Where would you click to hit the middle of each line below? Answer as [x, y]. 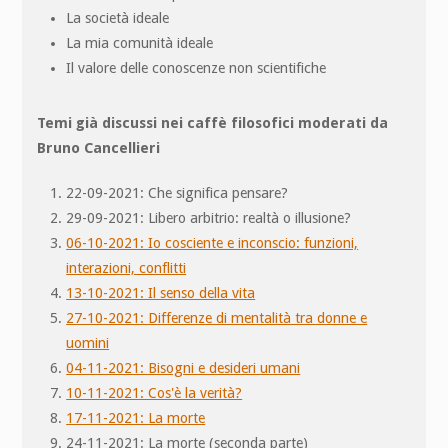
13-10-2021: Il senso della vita [161, 292]
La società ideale [118, 17]
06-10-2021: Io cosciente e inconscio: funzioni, [212, 242]
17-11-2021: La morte [136, 417]
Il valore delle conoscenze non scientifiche [196, 67]
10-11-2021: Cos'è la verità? [154, 392]
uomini [88, 342]
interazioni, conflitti [126, 267]
